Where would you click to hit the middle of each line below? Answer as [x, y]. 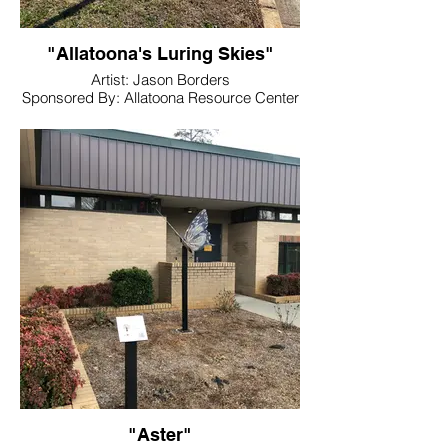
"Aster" [160, 434]
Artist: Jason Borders [160, 79]
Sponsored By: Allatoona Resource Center [160, 97]
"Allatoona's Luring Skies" [160, 53]
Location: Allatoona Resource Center [160, 115]
